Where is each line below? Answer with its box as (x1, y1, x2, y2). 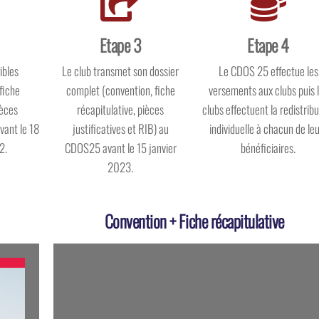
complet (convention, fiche (66, 80, 175, 99)
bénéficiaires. (241, 138, 296, 157)
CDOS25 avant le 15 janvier (64, 138, 177, 157)
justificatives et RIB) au (72, 119, 169, 137)
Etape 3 (99, 31, 142, 58)
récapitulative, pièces (77, 100, 164, 118)
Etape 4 (247, 31, 289, 58)
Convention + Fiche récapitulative (104, 207, 284, 234)
